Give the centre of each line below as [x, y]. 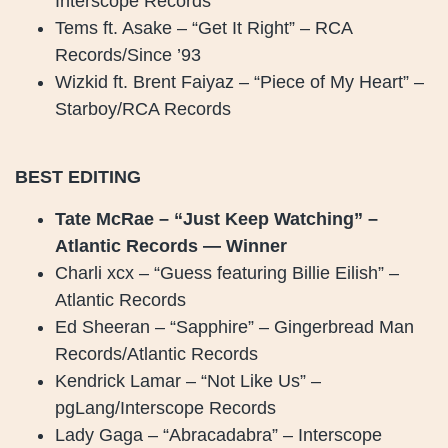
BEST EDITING [78, 177]
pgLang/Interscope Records [165, 407]
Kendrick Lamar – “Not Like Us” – [188, 380]
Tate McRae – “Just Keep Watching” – [216, 218]
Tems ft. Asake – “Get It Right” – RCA [203, 27]
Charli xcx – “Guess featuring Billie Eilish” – [227, 272]
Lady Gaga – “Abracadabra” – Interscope [218, 434]
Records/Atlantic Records [156, 353]
